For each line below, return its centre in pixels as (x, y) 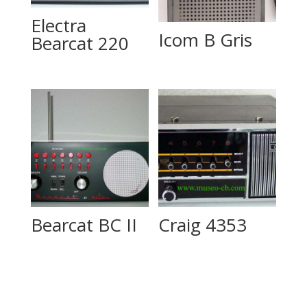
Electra (58, 25)
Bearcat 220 (79, 43)
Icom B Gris (206, 40)
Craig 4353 (203, 224)
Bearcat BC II (84, 224)
